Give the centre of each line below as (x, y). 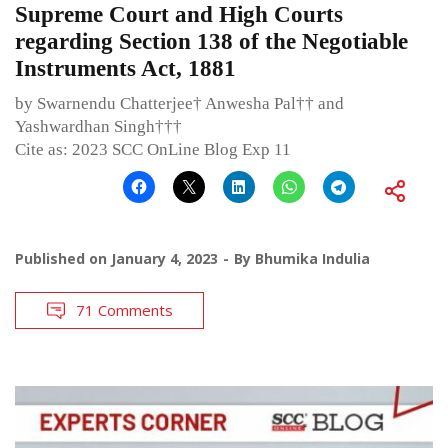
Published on (63, 259)
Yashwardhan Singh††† (98, 127)
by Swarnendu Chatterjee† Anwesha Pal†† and (179, 104)
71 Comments (124, 310)
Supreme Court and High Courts (179, 15)
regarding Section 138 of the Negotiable (211, 42)
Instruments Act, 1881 (125, 69)
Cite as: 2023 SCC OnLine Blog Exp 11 (153, 150)
